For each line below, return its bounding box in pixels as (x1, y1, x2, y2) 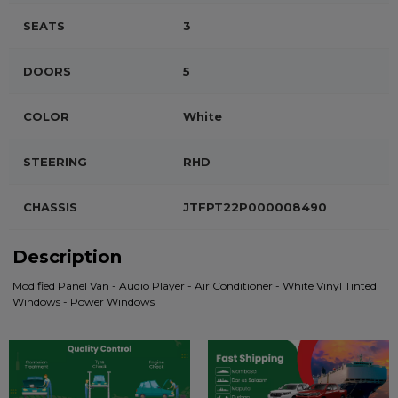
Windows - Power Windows (12, 295, 155, 308)
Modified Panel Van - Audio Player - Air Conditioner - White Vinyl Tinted (12, 279, 377, 292)
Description (12, 246, 122, 267)
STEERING (23, 155, 87, 169)
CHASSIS (23, 200, 77, 214)
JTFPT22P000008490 (183, 200, 327, 214)
